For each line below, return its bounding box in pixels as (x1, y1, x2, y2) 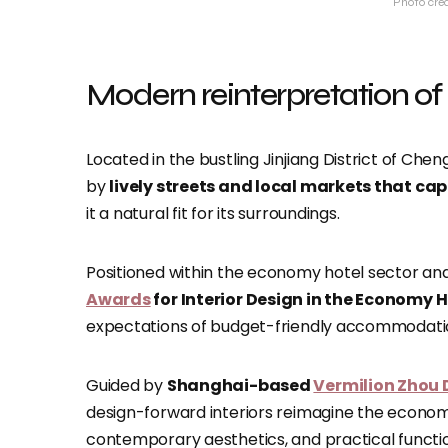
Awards (86, 288, 151, 311)
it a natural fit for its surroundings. (86, 202, 340, 225)
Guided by (86, 374, 167, 397)
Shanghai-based (166, 374, 314, 397)
